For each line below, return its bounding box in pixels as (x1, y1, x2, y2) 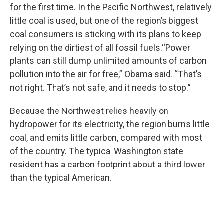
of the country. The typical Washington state (10, 146, 183, 156)
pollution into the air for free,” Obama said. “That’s (10, 69, 202, 79)
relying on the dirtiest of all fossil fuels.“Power (10, 42, 190, 53)
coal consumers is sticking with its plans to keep (10, 29, 201, 39)
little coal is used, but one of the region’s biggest (10, 15, 198, 26)
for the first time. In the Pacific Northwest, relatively (10, 2, 212, 12)
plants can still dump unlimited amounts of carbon (10, 55, 207, 66)
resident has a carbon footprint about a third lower (10, 159, 205, 169)
